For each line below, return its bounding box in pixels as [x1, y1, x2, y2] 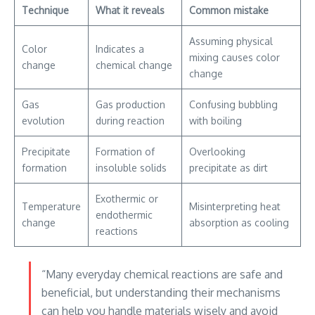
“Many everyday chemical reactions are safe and [41, 267, 283, 282]
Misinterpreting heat [189, 200, 281, 213]
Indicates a [96, 43, 144, 56]
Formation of [96, 146, 155, 158]
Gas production [96, 98, 165, 111]
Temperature [22, 200, 81, 213]
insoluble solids [96, 162, 167, 174]
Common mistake [189, 4, 269, 17]
